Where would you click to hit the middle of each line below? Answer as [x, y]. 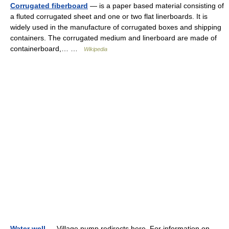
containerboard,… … [47, 49]
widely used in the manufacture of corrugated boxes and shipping [116, 27]
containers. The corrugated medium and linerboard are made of [113, 38]
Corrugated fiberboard [49, 6]
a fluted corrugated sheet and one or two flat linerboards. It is [109, 16]
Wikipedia [96, 49]
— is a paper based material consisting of [156, 6]
